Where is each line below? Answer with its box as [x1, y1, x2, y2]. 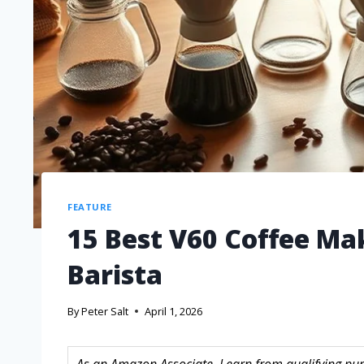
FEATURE [67, 200, 112, 213]
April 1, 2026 [145, 304, 203, 319]
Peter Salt [81, 304, 129, 319]
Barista [67, 256, 162, 292]
